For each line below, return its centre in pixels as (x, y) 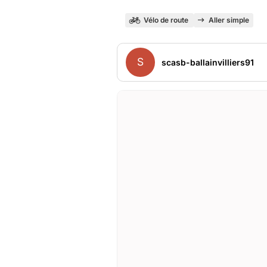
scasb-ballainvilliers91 (207, 62)
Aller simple (229, 20)
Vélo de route (166, 20)
